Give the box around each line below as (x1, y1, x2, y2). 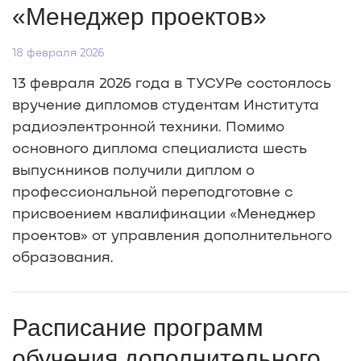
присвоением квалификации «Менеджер (12, 204, 316, 222)
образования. (12, 247, 114, 266)
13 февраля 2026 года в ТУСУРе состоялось (12, 73, 331, 92)
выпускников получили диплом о (12, 160, 255, 179)
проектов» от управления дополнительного (12, 226, 332, 244)
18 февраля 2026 (12, 45, 105, 60)
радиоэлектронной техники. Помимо (12, 117, 284, 135)
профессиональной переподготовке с (12, 182, 293, 201)
